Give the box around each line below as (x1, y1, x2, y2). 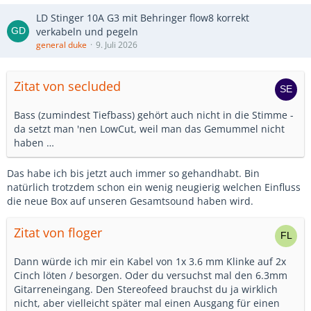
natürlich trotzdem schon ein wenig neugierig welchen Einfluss (7, 180, 301, 194)
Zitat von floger (14, 224, 102, 241)
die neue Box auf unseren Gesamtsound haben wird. (7, 194, 253, 208)
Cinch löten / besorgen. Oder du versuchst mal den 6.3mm (14, 269, 287, 282)
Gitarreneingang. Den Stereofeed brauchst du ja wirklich (14, 283, 278, 296)
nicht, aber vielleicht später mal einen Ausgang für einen (14, 296, 280, 310)
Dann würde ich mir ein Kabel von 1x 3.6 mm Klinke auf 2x (14, 255, 286, 268)
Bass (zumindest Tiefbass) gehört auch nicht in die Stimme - (14, 108, 294, 121)
